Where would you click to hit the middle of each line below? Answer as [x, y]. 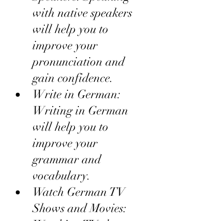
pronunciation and [80, 61]
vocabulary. [62, 175]
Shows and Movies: [81, 208]
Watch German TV [80, 192]
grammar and [68, 159]
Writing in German [82, 110]
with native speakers [84, 13]
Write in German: [78, 94]
